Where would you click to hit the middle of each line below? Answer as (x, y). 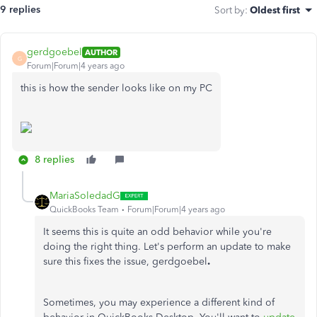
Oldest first (275, 10)
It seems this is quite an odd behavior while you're (157, 232)
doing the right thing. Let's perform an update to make (167, 247)
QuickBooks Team (84, 209)
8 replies (54, 160)
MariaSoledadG (85, 196)
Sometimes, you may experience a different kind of (159, 302)
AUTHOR (101, 52)
